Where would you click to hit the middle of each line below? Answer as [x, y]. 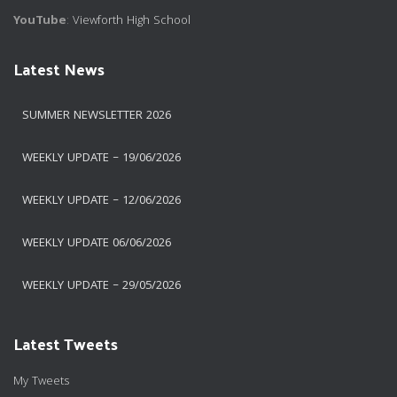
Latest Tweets [66, 344]
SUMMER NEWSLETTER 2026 [97, 117]
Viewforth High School [132, 22]
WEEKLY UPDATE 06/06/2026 [97, 244]
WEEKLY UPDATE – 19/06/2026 [101, 159]
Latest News [59, 69]
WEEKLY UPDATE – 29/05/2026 [101, 287]
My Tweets [42, 382]
